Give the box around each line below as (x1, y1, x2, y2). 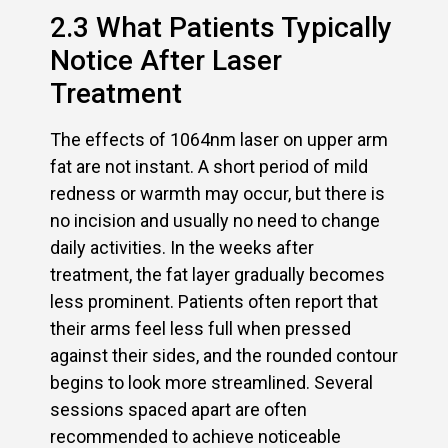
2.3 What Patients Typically (50, 11, 392, 45)
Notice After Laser (50, 44, 282, 78)
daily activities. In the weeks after (50, 237, 314, 259)
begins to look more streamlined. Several (50, 372, 373, 394)
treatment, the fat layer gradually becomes (50, 264, 385, 286)
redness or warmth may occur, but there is (50, 183, 385, 205)
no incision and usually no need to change (50, 210, 380, 232)
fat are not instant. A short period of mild (50, 156, 368, 178)
